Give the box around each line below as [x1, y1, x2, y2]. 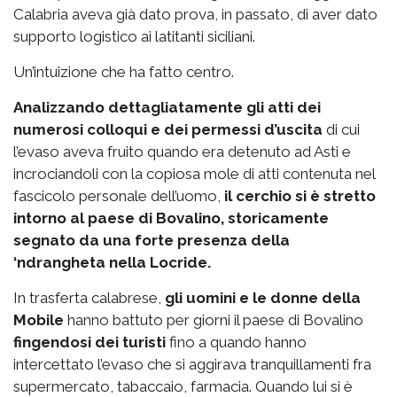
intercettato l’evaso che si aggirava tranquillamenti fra [13, 355, 371, 374]
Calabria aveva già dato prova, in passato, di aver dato [13, 5, 378, 24]
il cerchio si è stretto [224, 187, 376, 206]
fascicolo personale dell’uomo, [13, 187, 224, 206]
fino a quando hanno [166, 333, 307, 352]
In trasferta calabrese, [13, 289, 165, 307]
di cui [323, 121, 360, 139]
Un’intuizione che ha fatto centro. [13, 63, 234, 82]
